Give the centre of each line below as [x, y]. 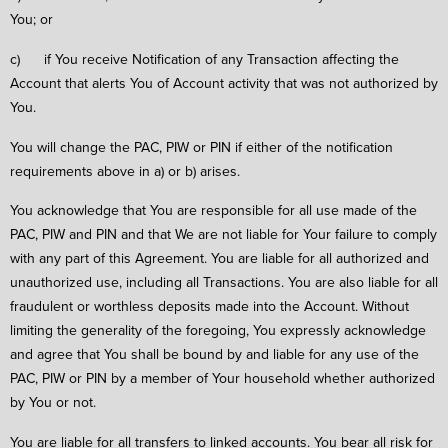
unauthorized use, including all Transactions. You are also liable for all [224, 282]
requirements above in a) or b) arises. [125, 170]
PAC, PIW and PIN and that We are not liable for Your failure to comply [223, 234]
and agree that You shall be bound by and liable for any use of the [214, 354]
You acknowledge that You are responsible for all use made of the [213, 210]
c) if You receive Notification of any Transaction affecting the [204, 58]
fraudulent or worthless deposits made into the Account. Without [209, 306]
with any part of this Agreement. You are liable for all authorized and [219, 258]
